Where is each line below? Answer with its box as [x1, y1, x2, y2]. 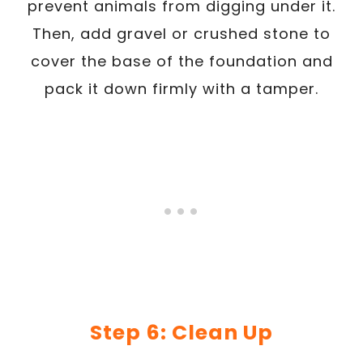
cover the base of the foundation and [30, 50, 333, 71]
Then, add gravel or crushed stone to [32, 23, 331, 44]
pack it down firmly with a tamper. [45, 78, 318, 99]
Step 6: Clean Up [90, 318, 273, 347]
